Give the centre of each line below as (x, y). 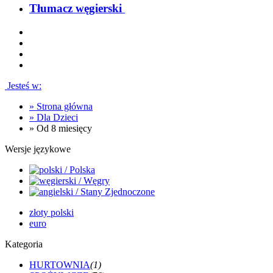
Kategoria (24, 244)
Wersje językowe (38, 149)
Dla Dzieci (57, 117)
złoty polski (51, 212)
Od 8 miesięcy (64, 128)
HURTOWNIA (60, 264)
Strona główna (65, 106)
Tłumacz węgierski (76, 9)
